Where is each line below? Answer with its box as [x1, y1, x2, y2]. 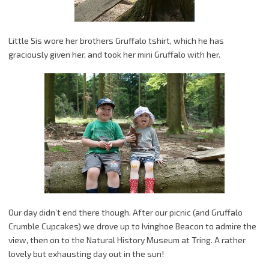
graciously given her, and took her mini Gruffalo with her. [8, 49, 220, 59]
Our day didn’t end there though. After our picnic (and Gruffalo [8, 207, 243, 217]
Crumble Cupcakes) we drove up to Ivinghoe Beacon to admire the [8, 220, 256, 231]
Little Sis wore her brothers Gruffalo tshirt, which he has [8, 35, 224, 46]
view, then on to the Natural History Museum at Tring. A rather [8, 234, 246, 245]
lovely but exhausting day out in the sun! [8, 248, 164, 259]
